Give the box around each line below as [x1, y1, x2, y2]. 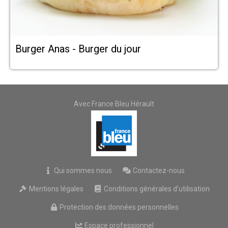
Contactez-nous [131, 166, 185, 175]
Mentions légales [27, 184, 83, 193]
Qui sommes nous [52, 166, 112, 175]
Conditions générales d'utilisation [102, 184, 210, 193]
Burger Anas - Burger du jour [15, 42, 141, 55]
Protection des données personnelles [58, 203, 179, 211]
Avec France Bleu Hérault [74, 99, 154, 108]
